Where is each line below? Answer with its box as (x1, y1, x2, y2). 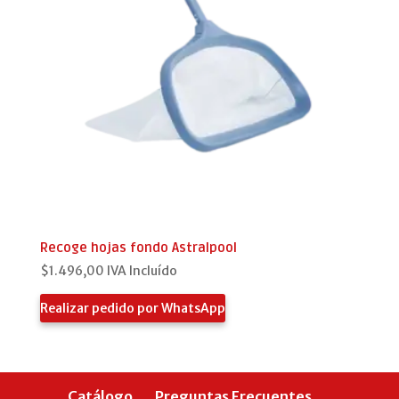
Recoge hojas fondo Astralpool (39, 239, 237, 256)
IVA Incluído (106, 263, 177, 280)
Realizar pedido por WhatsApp (39, 299, 225, 316)
